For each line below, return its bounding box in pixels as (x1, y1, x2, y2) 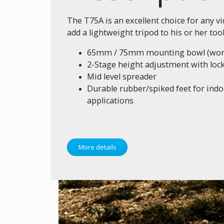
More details (78, 142, 116, 152)
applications (87, 95, 133, 106)
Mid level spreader (87, 71, 156, 82)
